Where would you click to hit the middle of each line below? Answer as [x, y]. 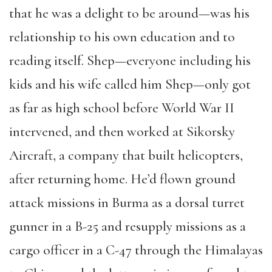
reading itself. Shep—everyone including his [130, 61]
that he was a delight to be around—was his [129, 13]
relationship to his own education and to [122, 37]
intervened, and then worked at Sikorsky [122, 132]
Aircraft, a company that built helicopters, [126, 155]
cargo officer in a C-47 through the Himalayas [136, 250]
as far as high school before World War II [122, 108]
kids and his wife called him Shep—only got [130, 84]
